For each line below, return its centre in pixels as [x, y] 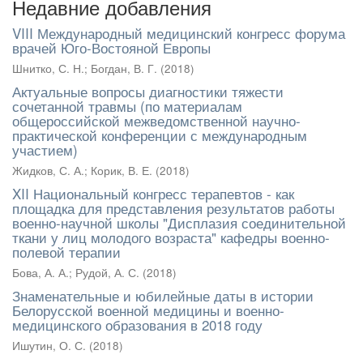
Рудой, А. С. [107, 273]
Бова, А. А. [41, 273]
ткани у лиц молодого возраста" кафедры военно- [171, 237]
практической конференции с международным [160, 135]
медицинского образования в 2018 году [137, 325]
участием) [45, 149]
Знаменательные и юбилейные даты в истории [163, 295]
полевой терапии [66, 252]
